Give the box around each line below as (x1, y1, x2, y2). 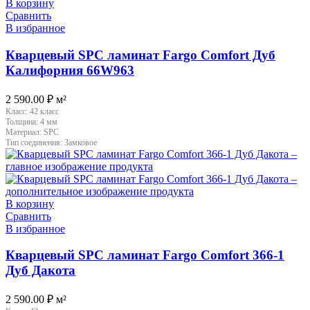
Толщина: (6, 116, 40, 127)
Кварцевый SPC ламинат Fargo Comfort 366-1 (6, 248, 284, 263)
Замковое (64, 137, 97, 147)
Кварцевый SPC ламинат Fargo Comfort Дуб (6, 47, 275, 62)
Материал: (6, 127, 44, 137)
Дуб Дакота (6, 263, 75, 278)
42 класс (30, 106, 59, 116)
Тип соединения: (6, 137, 64, 147)
